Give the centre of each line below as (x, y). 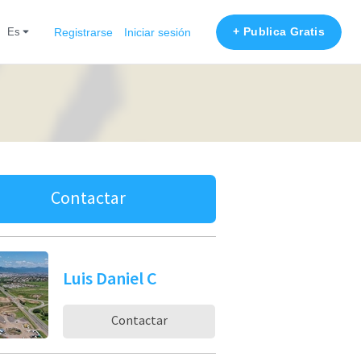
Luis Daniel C (110, 278)
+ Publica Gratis (279, 31)
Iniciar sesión (158, 32)
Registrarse (84, 32)
